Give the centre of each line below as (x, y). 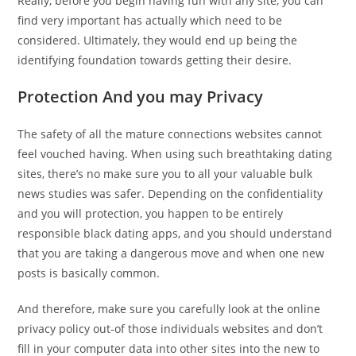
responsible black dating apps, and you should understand (175, 234)
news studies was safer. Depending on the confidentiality (170, 194)
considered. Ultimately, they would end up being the (158, 41)
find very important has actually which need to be (150, 21)
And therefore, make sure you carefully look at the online (169, 309)
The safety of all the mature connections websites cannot (170, 134)
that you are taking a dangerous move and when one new (171, 253)
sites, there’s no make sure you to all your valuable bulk (165, 174)
